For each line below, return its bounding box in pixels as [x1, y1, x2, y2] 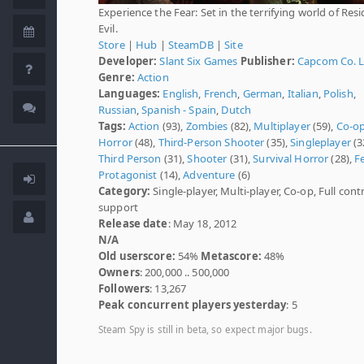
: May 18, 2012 [167, 215, 237, 231]
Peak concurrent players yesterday [98, 297, 287, 312]
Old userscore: [98, 248, 175, 263]
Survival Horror [253, 150, 329, 166]
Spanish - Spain [141, 102, 217, 117]
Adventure [183, 167, 236, 182]
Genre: [98, 69, 135, 84]
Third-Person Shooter [158, 134, 265, 149]
